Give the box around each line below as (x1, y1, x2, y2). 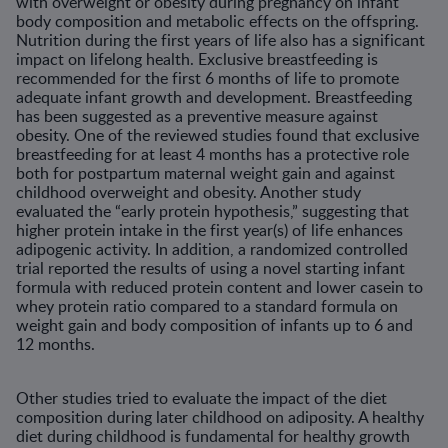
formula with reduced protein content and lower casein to (16, 276, 423, 298)
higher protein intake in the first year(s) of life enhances (16, 219, 403, 241)
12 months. (16, 333, 95, 355)
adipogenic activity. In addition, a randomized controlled (16, 238, 408, 260)
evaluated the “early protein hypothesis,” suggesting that (16, 200, 409, 222)
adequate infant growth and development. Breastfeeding (16, 86, 412, 108)
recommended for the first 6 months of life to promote (16, 67, 399, 89)
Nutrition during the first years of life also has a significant (16, 29, 425, 51)
